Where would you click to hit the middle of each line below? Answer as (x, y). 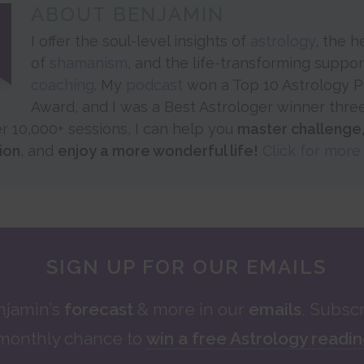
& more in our (191, 309)
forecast (99, 309)
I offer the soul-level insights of (141, 41)
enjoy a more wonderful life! (158, 150)
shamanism (89, 63)
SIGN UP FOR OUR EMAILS (186, 266)
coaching (63, 84)
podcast (154, 84)
